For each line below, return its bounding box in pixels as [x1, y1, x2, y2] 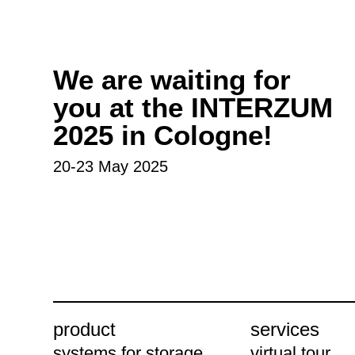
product [53, 318, 116, 340]
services [250, 318, 320, 340]
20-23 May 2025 [53, 158, 169, 176]
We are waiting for [53, 64, 292, 96]
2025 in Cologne [53, 120, 264, 151]
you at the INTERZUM [53, 92, 334, 124]
